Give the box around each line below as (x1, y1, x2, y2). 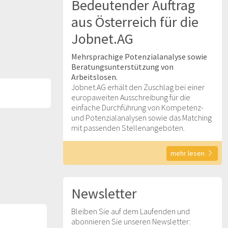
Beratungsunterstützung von (71, 62, 174, 72)
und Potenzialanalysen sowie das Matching (71, 112, 212, 123)
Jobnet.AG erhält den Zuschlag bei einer (71, 82, 205, 92)
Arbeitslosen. (71, 72, 118, 82)
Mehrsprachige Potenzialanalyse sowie (71, 51, 207, 62)
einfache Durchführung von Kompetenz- (71, 102, 204, 112)
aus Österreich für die (71, 13, 198, 31)
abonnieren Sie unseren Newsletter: (71, 216, 191, 226)
